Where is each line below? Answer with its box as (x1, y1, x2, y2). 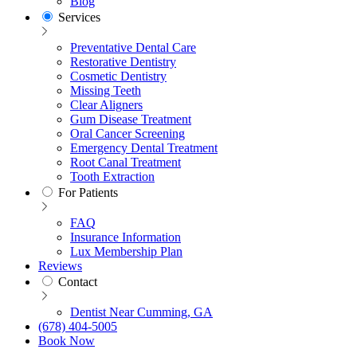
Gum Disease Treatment (70, 112, 191, 127)
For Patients (58, 186, 118, 200)
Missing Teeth (70, 84, 141, 98)
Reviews (38, 259, 82, 273)
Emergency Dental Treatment (70, 141, 218, 155)
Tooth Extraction (70, 170, 155, 184)
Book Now (38, 334, 95, 348)
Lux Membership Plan (70, 245, 182, 259)
